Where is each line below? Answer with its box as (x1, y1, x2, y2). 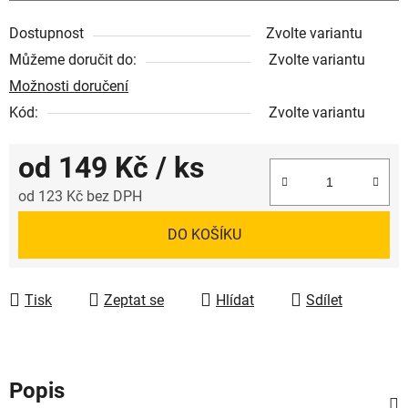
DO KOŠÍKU (167, 225, 241, 243)
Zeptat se (104, 291, 164, 309)
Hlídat (216, 291, 254, 309)
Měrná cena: (17, 215, 97, 233)
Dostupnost (9, 24, 84, 42)
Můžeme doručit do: (9, 50, 137, 68)
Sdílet (306, 291, 342, 309)
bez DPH (83, 187, 142, 205)
